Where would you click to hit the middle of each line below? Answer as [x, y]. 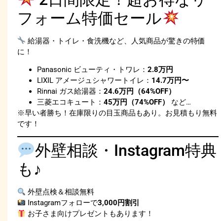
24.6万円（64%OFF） [140, 91]
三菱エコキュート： [70, 102]
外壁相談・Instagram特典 [126, 151]
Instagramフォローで [62, 203]
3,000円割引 [119, 203]
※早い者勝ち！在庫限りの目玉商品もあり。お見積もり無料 [117, 113]
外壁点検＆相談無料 [60, 192]
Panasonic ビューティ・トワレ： [92, 69]
